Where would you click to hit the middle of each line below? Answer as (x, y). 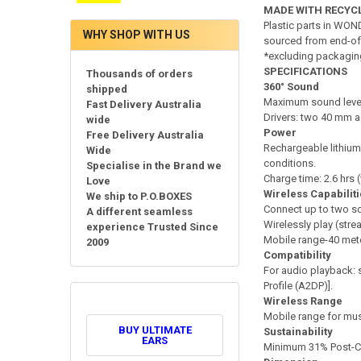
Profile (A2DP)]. (298, 286)
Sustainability (298, 332)
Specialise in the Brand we (154, 166)
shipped (107, 89)
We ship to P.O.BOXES (139, 197)
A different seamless (140, 212)
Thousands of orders (140, 74)
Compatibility (297, 255)
